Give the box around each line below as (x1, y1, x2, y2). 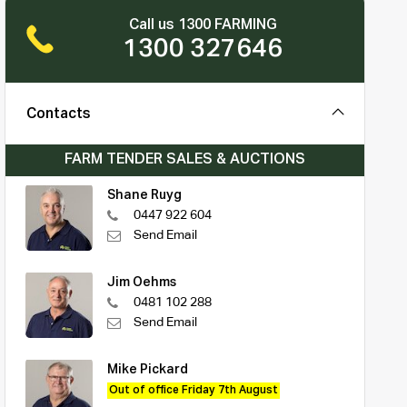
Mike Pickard (106, 362, 188, 376)
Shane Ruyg (106, 188, 182, 202)
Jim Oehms (106, 275, 176, 289)
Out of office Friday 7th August (108, 384, 278, 396)
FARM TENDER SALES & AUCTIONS (64, 152, 305, 167)
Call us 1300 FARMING (128, 17, 277, 33)
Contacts (25, 106, 91, 122)
